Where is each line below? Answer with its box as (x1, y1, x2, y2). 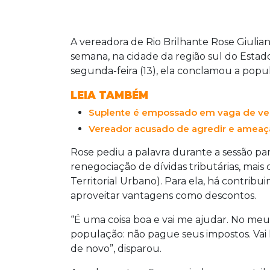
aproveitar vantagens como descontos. (71, 190, 256, 202)
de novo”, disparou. (71, 243, 162, 255)
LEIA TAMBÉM (71, 89, 148, 102)
